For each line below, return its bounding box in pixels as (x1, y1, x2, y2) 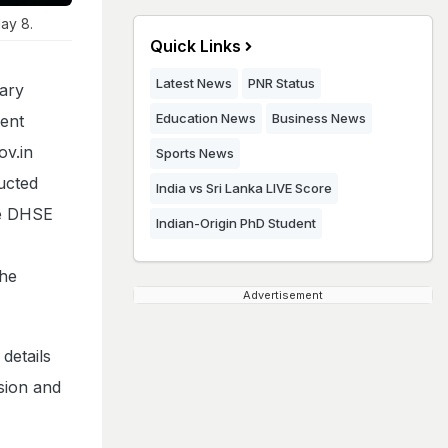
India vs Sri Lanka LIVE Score (156, 180, 332, 196)
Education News (156, 110, 256, 126)
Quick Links (150, 36, 241, 56)
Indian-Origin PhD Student (156, 215, 316, 231)
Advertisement (243, 288, 323, 302)
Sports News (156, 145, 234, 161)
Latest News (156, 75, 232, 91)
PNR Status (248, 75, 315, 91)
